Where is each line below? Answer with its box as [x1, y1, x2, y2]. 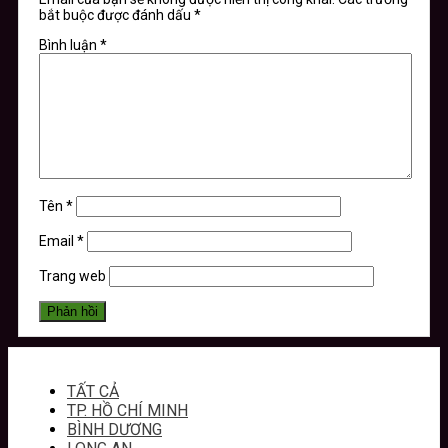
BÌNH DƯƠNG [67, 419, 162, 439]
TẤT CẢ [67, 381, 119, 401]
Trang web [39, 267, 106, 284]
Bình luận [39, 36, 100, 53]
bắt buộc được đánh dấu [39, 6, 194, 23]
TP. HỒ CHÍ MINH [67, 400, 188, 420]
